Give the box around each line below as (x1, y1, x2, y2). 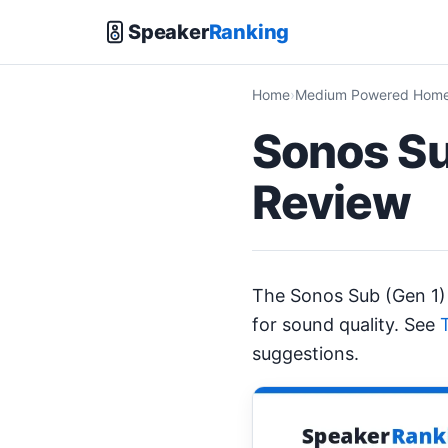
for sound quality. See (252, 314, 440, 335)
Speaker (128, 19, 209, 44)
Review (252, 174, 412, 230)
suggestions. (252, 343, 359, 364)
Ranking (208, 19, 290, 44)
